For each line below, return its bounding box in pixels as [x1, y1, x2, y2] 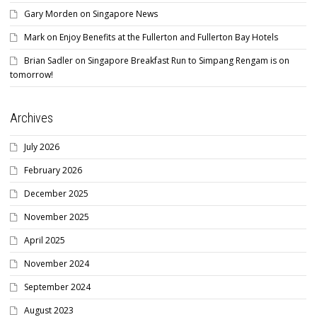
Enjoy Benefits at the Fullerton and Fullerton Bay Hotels [59, 30, 278, 43]
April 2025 [24, 234, 65, 246]
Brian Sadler [24, 54, 73, 67]
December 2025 [24, 187, 88, 200]
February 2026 [24, 163, 82, 176]
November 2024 [24, 257, 89, 270]
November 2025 [24, 210, 89, 223]
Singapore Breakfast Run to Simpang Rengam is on [88, 54, 289, 67]
